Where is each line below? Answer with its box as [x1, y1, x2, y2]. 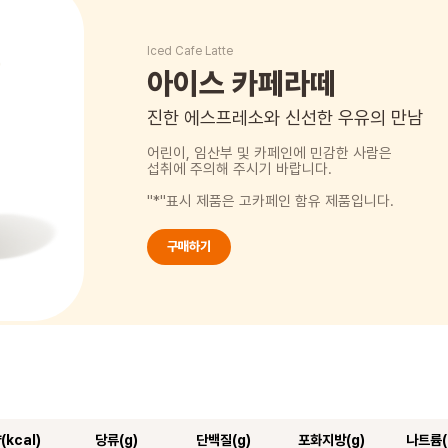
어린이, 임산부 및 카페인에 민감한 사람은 [147, 143, 393, 162]
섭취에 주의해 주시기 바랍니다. [147, 159, 333, 178]
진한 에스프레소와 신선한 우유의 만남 [147, 107, 424, 129]
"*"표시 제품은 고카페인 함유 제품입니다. [147, 191, 395, 210]
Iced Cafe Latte [147, 44, 234, 59]
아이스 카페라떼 [147, 65, 337, 102]
